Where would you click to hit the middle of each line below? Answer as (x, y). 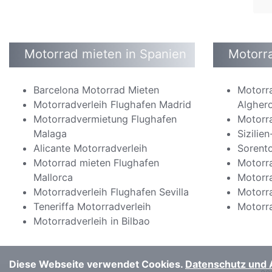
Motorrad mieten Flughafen (96, 163)
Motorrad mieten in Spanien (105, 54)
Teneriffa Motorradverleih (92, 207)
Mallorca (53, 178)
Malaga (50, 134)
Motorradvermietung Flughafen (105, 119)
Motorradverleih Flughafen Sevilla (111, 192)
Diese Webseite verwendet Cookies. (97, 264)
